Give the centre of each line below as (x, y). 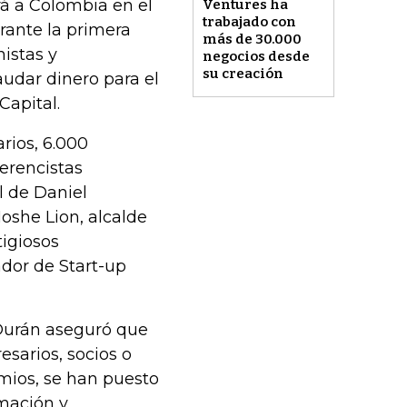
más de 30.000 (252, 40)
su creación (243, 74)
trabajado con (249, 22)
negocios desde (256, 57)
